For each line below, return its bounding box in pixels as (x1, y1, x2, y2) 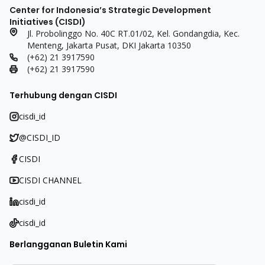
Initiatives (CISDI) (9, 16, 86, 28)
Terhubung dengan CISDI (9, 89, 117, 101)
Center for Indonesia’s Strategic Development (9, 4, 211, 16)
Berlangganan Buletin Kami (9, 238, 127, 250)
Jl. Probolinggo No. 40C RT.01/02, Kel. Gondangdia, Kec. (27, 28, 240, 39)
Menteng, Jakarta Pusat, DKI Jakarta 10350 (27, 40, 191, 51)
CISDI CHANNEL (19, 174, 82, 186)
